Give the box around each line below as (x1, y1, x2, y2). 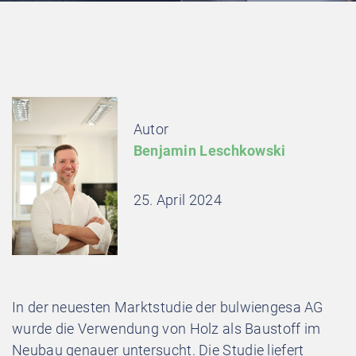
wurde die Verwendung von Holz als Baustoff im (12, 319, 321, 337)
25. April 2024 (133, 192, 222, 208)
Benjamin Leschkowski (133, 142, 286, 159)
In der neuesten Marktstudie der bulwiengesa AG (12, 298, 323, 315)
